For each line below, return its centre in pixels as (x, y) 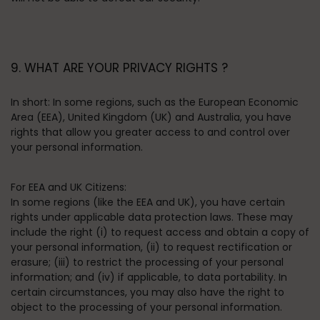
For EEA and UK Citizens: (69, 187)
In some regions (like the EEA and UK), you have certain (148, 202)
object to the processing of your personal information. (146, 307)
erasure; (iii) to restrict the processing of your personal (147, 262)
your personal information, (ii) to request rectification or (151, 247)
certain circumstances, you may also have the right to (147, 292)
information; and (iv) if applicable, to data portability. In (149, 277)
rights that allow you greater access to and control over (150, 132)
